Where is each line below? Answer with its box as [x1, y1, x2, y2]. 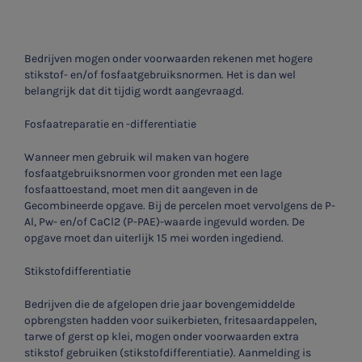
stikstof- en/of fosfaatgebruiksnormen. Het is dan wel [24, 67, 296, 82]
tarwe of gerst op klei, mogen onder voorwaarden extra [24, 329, 299, 343]
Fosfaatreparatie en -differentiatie [24, 116, 196, 131]
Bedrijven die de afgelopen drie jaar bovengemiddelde [24, 297, 295, 311]
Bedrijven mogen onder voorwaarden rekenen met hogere [24, 51, 313, 65]
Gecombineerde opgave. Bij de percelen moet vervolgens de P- [24, 198, 335, 213]
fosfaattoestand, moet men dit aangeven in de [24, 182, 258, 196]
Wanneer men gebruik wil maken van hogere [24, 149, 249, 164]
